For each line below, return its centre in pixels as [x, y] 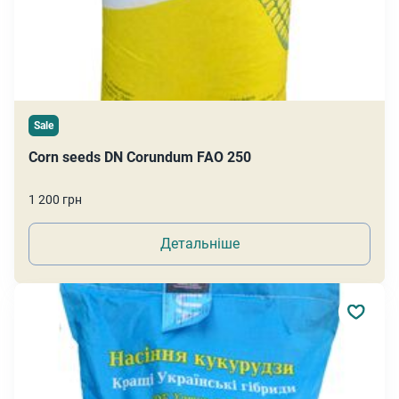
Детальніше [199, 244]
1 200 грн [55, 199]
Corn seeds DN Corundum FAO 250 [140, 157]
